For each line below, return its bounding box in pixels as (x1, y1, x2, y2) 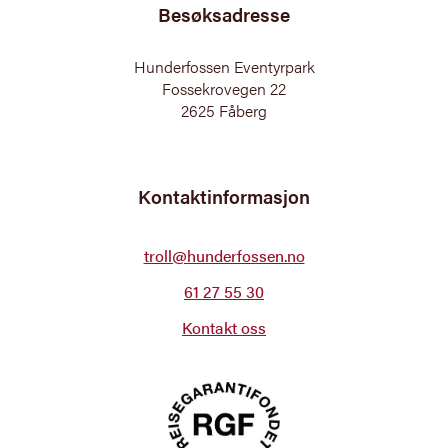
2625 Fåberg (181, 99, 267, 123)
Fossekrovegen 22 (162, 77, 286, 101)
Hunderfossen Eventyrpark (133, 55, 315, 79)
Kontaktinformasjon (138, 183, 310, 211)
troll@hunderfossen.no (143, 244, 305, 268)
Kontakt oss (182, 316, 266, 340)
